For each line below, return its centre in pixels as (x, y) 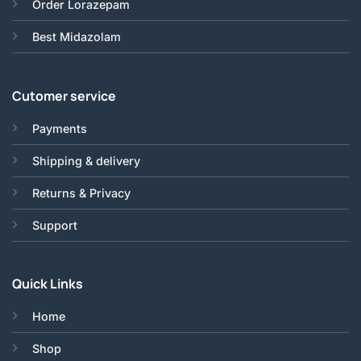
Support (54, 225)
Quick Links (48, 283)
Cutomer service (64, 95)
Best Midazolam (78, 37)
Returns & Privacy (83, 193)
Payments (59, 128)
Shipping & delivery (86, 160)
